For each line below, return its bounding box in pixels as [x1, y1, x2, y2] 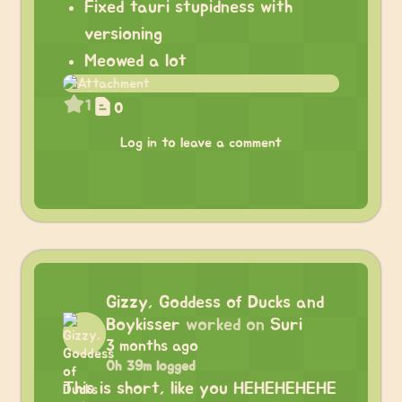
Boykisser [106, 316, 180, 334]
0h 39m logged [106, 359, 196, 373]
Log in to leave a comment [120, 135, 282, 150]
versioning [84, 25, 162, 43]
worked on [186, 316, 265, 334]
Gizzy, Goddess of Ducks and [106, 293, 324, 311]
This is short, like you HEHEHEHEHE [63, 380, 336, 398]
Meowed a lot [84, 52, 187, 70]
